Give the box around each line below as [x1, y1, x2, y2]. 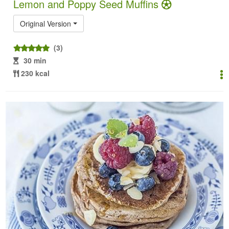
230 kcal [21, 67, 50, 78]
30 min [24, 55, 47, 65]
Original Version [20, 18, 72, 29]
